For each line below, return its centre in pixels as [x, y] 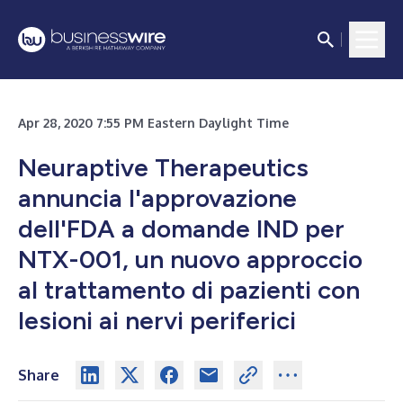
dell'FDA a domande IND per [181, 228]
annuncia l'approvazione [157, 198]
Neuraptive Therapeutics [163, 167]
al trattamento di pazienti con [189, 290]
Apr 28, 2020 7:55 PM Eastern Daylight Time [153, 123]
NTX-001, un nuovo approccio [190, 259]
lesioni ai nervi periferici [157, 320]
